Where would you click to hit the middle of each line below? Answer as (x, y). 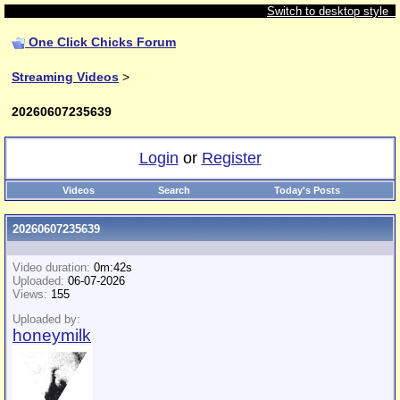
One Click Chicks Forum (102, 42)
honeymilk (52, 336)
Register (231, 158)
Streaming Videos (65, 77)
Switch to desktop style (331, 11)
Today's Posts (307, 190)
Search (174, 190)
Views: (30, 294)
